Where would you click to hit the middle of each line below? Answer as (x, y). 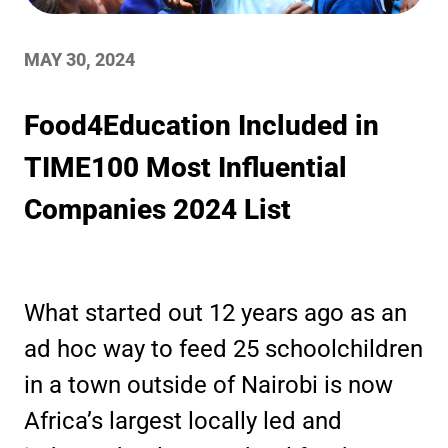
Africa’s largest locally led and (183, 420)
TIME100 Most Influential (185, 167)
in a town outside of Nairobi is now (208, 384)
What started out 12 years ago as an (215, 312)
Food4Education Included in (201, 125)
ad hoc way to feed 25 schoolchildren (223, 348)
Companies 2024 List (157, 209)
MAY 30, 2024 (79, 59)
